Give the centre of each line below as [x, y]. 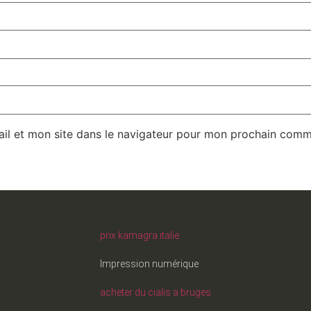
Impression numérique [149, 264]
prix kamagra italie [139, 236]
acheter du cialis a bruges [155, 293]
